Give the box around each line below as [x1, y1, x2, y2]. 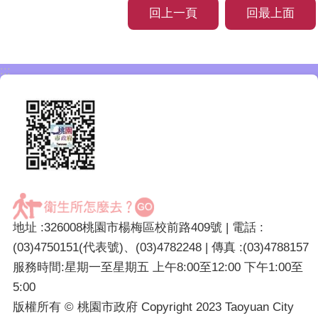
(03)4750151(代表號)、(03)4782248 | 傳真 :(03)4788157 [13, 240, 309, 254]
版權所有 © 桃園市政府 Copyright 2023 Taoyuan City [13, 300, 294, 314]
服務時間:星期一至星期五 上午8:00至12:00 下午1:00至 [13, 260, 303, 274]
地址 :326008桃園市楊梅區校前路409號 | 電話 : [13, 220, 263, 234]
